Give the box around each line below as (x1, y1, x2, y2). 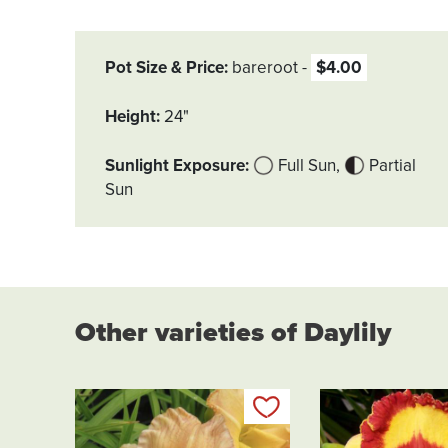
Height (105, 106, 156, 128)
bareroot (232, 57, 298, 79)
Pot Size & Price (105, 57, 224, 79)
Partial (369, 155, 416, 177)
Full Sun (278, 155, 340, 177)
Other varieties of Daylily (75, 316, 391, 350)
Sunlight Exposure (105, 155, 245, 177)
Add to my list (289, 396, 386, 417)
